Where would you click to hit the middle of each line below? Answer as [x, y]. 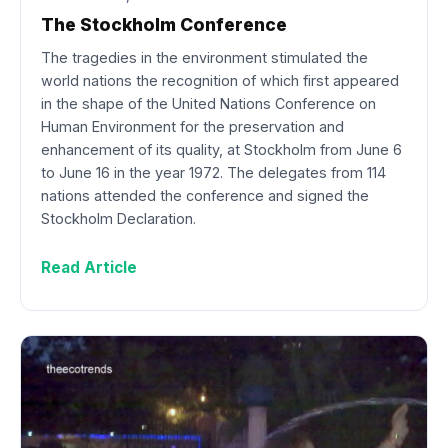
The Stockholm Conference [164, 25]
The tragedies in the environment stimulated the [204, 57]
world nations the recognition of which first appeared [220, 80]
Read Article [89, 267]
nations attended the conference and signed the [205, 195]
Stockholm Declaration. [118, 218]
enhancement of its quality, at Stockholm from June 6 [221, 149]
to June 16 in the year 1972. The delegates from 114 [213, 172]
